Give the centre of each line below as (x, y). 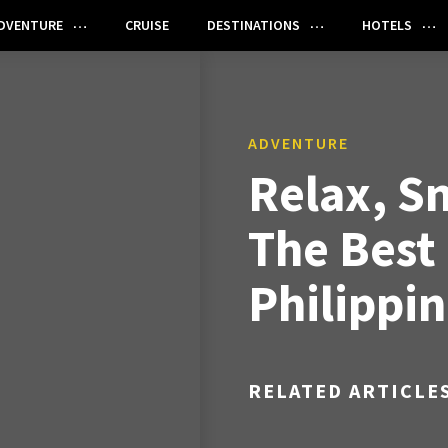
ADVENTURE (298, 143)
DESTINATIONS (253, 25)
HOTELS (386, 25)
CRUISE (146, 25)
